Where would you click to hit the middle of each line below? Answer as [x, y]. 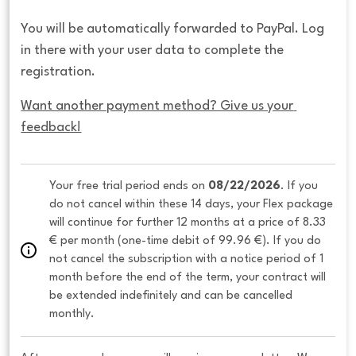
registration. [58, 72]
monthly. [74, 314]
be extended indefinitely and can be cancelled [171, 296]
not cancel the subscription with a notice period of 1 [187, 259]
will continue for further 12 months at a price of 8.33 [188, 223]
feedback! [51, 128]
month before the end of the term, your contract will [188, 278]
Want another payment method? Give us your [157, 106]
